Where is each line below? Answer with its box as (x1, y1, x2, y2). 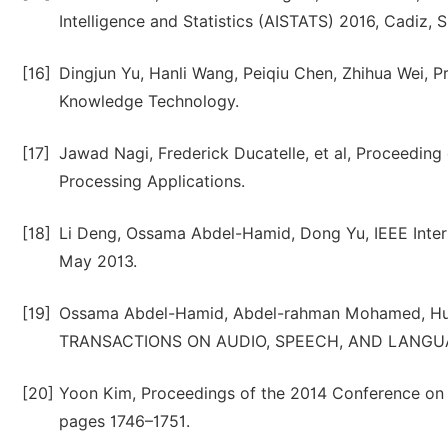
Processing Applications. (59, 172, 245, 191)
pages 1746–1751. (59, 412, 190, 431)
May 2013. (59, 252, 137, 271)
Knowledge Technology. (59, 92, 239, 111)
